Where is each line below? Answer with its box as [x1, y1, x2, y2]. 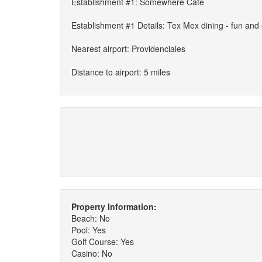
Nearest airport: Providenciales [71, 43, 185, 54]
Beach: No [71, 212, 110, 224]
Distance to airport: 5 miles [71, 66, 170, 78]
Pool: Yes [71, 224, 106, 236]
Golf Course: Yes [71, 236, 134, 247]
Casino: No [71, 247, 112, 259]
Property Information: [71, 201, 157, 212]
